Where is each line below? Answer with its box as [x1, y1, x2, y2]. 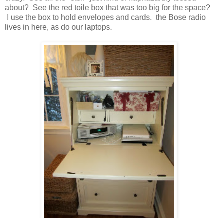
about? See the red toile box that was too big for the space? [5, 3, 210, 12]
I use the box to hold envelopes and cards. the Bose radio [5, 13, 206, 21]
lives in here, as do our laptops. [5, 22, 112, 31]
